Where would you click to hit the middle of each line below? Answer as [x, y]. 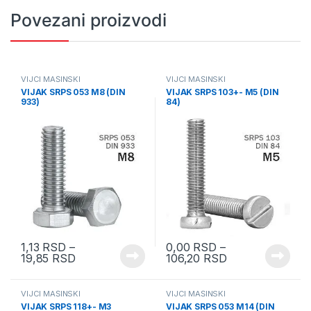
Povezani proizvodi [89, 20]
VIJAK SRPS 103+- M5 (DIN [222, 92]
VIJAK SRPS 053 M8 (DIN [73, 92]
